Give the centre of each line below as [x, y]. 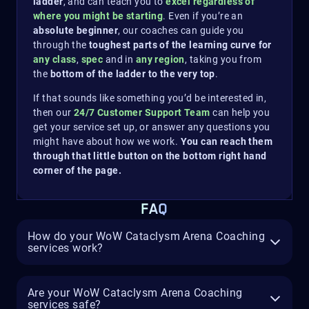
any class [55, 59]
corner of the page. [77, 170]
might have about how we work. [106, 141]
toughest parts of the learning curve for [179, 45]
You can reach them [226, 141]
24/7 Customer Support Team [142, 112]
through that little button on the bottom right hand [150, 156]
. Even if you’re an [203, 16]
